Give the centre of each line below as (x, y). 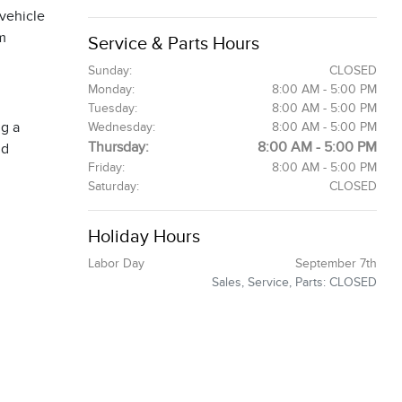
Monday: (111, 89)
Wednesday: (121, 127)
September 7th (336, 263)
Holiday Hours (144, 236)
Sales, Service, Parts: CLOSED (294, 282)
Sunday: (109, 70)
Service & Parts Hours (173, 43)
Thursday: (118, 147)
